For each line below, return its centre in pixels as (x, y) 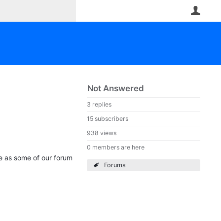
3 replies (99, 104)
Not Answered (116, 88)
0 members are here (116, 147)
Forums (115, 165)
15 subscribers (108, 119)
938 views (102, 133)
